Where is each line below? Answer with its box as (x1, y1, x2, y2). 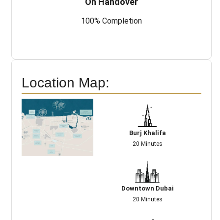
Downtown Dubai (121, 184, 174, 192)
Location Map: (22, 75, 110, 90)
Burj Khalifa (129, 129, 166, 137)
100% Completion (81, 16, 142, 26)
